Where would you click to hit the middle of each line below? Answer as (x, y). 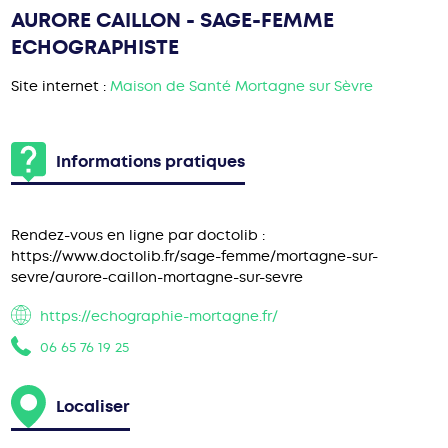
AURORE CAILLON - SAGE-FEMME (173, 20)
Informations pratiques (151, 162)
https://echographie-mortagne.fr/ (159, 316)
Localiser (93, 407)
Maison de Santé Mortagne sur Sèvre (242, 85)
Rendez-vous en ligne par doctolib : (138, 234)
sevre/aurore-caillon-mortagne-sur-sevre (157, 276)
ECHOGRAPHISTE (95, 47)
